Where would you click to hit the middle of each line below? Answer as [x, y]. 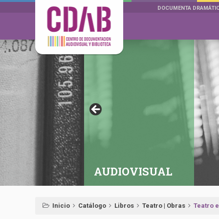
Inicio [61, 206]
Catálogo [92, 206]
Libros [124, 206]
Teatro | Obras [164, 206]
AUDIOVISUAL [133, 171]
